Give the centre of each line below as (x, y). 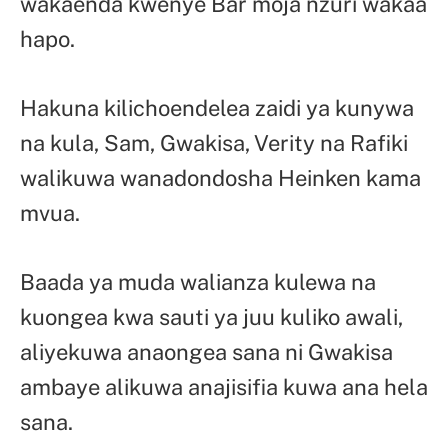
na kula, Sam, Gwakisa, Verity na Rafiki (214, 142)
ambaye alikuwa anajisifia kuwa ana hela (224, 386)
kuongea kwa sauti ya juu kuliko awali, (211, 316)
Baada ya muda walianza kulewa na (198, 281)
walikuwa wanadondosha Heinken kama (220, 177)
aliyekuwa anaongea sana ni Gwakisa (206, 351)
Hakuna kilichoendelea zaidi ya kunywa (217, 107)
